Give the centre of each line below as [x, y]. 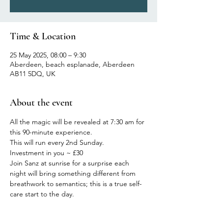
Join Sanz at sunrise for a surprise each [70, 163]
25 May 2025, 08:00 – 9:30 [48, 55]
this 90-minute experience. [51, 132]
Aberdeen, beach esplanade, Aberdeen [72, 65]
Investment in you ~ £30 [46, 153]
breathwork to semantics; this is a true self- [76, 184]
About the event [41, 103]
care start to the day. [42, 194]
